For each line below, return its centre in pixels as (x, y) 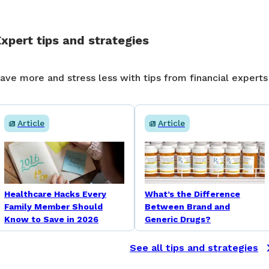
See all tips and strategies (194, 248)
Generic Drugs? (178, 219)
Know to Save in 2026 (51, 219)
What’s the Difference (192, 194)
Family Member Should (53, 207)
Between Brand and (187, 207)
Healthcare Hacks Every (55, 194)
